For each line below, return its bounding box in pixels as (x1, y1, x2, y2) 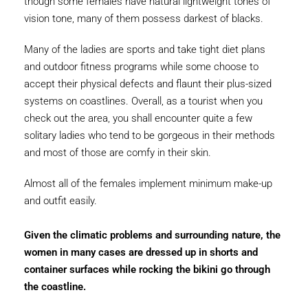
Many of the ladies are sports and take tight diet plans (24, 43, 265, 56)
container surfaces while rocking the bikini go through (24, 263, 270, 276)
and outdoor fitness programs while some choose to (24, 60, 258, 73)
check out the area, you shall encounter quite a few (24, 112, 252, 124)
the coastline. (24, 280, 86, 293)
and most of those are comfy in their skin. (24, 146, 211, 159)
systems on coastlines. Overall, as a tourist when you (24, 95, 263, 107)
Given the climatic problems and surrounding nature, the (24, 229, 280, 241)
